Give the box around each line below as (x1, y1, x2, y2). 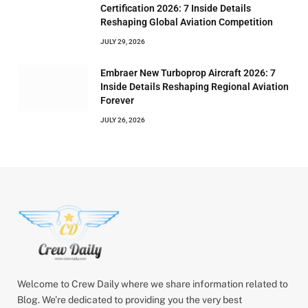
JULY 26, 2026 (100, 115, 145, 124)
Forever (100, 94, 134, 106)
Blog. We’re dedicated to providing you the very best (17, 294, 242, 305)
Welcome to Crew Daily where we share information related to (17, 278, 288, 289)
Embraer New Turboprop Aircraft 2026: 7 (100, 67, 276, 78)
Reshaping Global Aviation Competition (100, 16, 273, 27)
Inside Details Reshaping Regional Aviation (100, 80, 289, 92)
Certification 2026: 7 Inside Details (100, 2, 251, 14)
